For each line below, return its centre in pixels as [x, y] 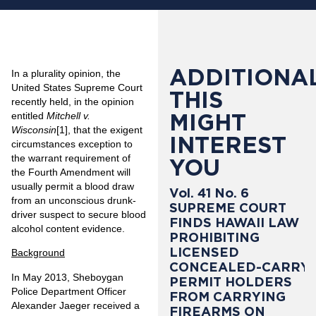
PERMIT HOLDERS [231, 282]
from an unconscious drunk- [74, 200]
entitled [29, 115]
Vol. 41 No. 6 [209, 193]
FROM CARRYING [227, 297]
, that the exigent [105, 129]
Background [38, 253]
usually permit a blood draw [73, 186]
